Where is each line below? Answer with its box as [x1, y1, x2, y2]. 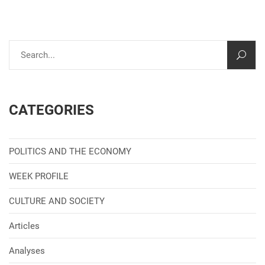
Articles [9, 221, 40, 232]
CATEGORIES [9, 102, 94, 119]
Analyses [9, 245, 45, 257]
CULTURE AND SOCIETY [9, 196, 105, 207]
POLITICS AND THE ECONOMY [9, 146, 131, 157]
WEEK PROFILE [9, 171, 69, 182]
